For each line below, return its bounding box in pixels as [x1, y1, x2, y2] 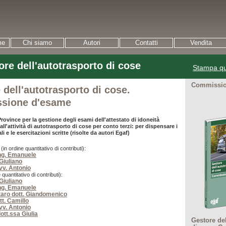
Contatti [135, 39, 158, 46]
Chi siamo [23, 39, 52, 46]
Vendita [190, 39, 212, 46]
